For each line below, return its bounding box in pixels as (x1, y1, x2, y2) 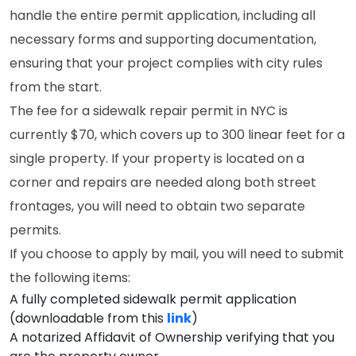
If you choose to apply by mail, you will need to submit (10, 245, 344, 263)
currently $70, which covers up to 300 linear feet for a (10, 126, 345, 144)
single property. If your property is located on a (10, 149, 304, 168)
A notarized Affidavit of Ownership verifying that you (10, 328, 335, 346)
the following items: (10, 269, 130, 287)
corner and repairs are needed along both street (10, 173, 316, 192)
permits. (10, 221, 61, 239)
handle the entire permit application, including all (10, 6, 315, 25)
